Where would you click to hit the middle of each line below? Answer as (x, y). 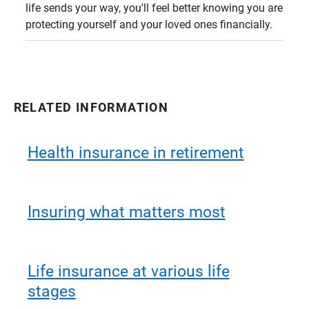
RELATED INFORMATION (91, 107)
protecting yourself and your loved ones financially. (149, 24)
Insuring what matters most (126, 212)
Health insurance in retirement (136, 152)
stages (51, 291)
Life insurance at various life (128, 271)
